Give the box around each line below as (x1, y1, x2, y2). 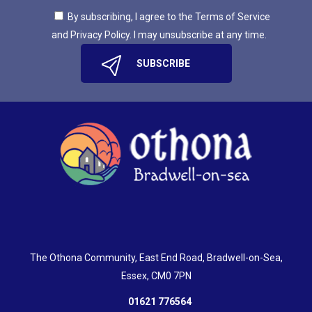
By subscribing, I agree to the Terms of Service (68, 11, 270, 23)
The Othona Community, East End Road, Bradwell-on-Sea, (29, 251, 283, 263)
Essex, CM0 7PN (120, 270, 192, 281)
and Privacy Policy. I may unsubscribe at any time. (52, 29, 267, 41)
